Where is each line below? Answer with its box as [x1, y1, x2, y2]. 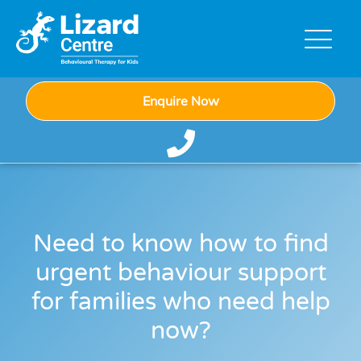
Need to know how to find [32, 229, 329, 259]
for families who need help [31, 287, 330, 317]
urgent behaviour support [35, 258, 326, 288]
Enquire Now [142, 92, 219, 109]
